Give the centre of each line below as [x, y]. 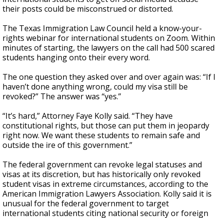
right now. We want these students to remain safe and [101, 135]
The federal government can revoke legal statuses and [102, 164]
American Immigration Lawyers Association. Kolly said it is [107, 194]
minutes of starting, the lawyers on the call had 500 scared [109, 48]
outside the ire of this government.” [67, 145]
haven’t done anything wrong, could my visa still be [95, 87]
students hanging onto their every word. [76, 57]
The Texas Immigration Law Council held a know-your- [102, 28]
